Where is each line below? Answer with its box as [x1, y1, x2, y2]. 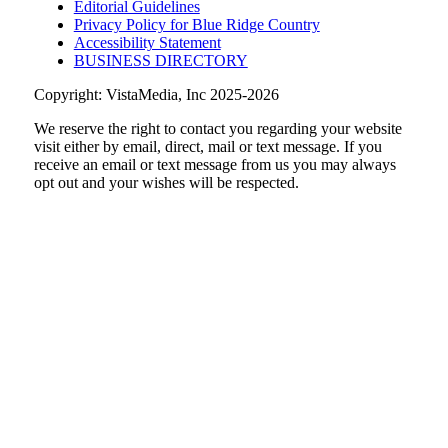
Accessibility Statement [73, 34, 221, 52]
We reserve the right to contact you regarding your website [33, 120, 402, 138]
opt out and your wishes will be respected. [33, 174, 299, 192]
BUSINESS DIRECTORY [73, 52, 248, 70]
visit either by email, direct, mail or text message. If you [33, 138, 382, 156]
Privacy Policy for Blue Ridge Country [73, 16, 320, 34]
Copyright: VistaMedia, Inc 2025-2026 [33, 86, 279, 104]
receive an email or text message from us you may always [33, 156, 396, 174]
